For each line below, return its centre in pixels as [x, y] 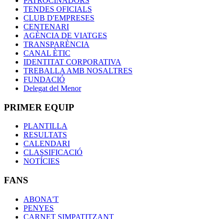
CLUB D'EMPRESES [59, 18]
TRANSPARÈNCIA [56, 44]
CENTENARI [46, 26]
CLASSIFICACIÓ [53, 153]
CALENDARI [47, 144]
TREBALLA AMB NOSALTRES [78, 70]
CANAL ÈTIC [47, 53]
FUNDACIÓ [44, 79]
